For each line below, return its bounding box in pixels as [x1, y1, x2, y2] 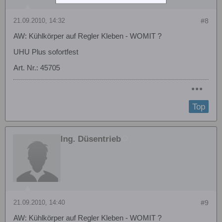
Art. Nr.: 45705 [13, 64, 60, 72]
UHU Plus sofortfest [13, 48, 78, 56]
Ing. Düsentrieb [60, 134, 121, 144]
